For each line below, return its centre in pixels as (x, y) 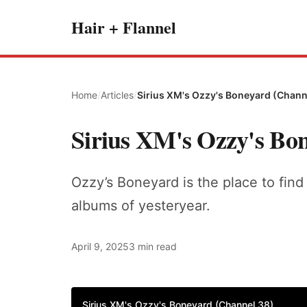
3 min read (153, 246)
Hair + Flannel (124, 27)
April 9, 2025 (100, 246)
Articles (117, 95)
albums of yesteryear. (141, 206)
